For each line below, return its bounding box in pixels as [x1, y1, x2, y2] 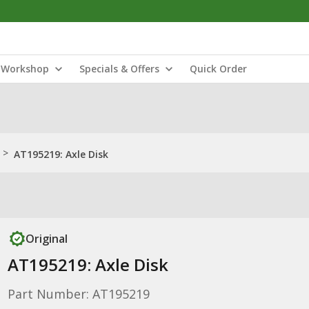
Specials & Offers [79, 62, 159, 75]
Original [25, 231, 68, 246]
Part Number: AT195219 [7, 286, 150, 302]
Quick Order [190, 62, 247, 75]
